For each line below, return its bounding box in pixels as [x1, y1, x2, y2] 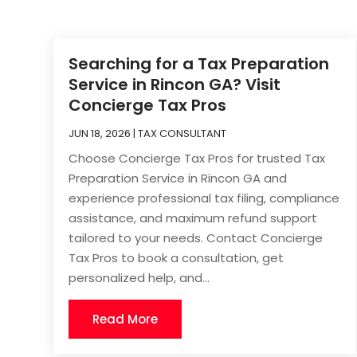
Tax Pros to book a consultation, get [69, 249, 284, 266]
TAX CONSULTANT [138, 125, 227, 141]
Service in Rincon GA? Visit [69, 73, 281, 96]
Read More [92, 310, 159, 328]
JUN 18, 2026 [69, 125, 131, 141]
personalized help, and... [69, 269, 210, 286]
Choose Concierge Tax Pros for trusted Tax [69, 149, 326, 167]
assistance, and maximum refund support [69, 209, 318, 226]
